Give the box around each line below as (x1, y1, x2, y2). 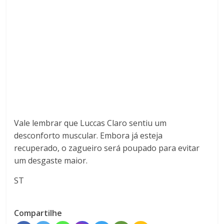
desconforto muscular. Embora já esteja (14, 130, 163, 141)
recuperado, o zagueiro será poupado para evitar (14, 142, 200, 154)
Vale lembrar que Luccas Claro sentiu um (14, 117, 167, 129)
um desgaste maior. (14, 155, 88, 166)
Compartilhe (14, 207, 62, 219)
